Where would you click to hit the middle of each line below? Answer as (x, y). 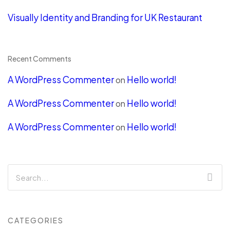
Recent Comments (40, 58)
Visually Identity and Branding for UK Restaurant (105, 17)
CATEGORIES (36, 220)
